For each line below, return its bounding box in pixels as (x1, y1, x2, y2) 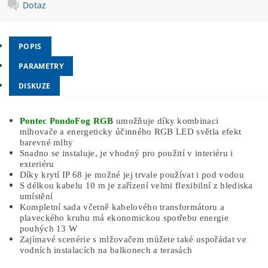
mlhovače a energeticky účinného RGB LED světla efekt (19, 127, 242, 136)
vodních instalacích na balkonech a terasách (19, 245, 193, 255)
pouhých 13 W (19, 224, 78, 233)
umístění (19, 191, 53, 201)
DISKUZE (19, 81, 51, 91)
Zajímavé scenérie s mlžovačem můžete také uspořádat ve (19, 234, 246, 244)
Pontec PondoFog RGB (19, 116, 114, 126)
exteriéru (19, 159, 54, 169)
